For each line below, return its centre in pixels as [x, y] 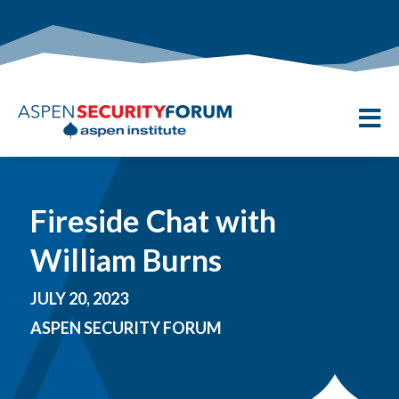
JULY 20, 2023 [79, 298]
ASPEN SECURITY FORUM [126, 328]
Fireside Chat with [153, 220]
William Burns [126, 260]
